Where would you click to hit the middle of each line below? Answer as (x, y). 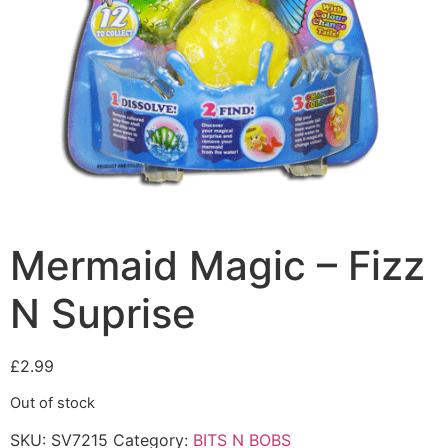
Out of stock (52, 402)
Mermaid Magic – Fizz (217, 265)
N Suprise (103, 313)
